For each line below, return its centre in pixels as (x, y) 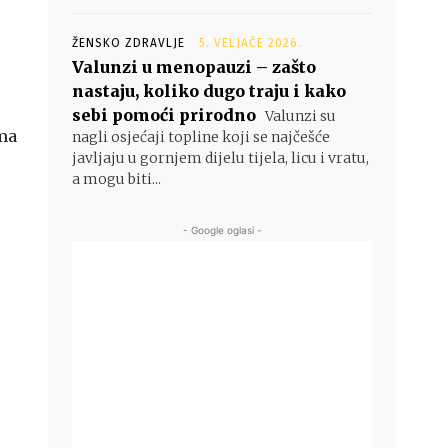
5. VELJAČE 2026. (250, 43)
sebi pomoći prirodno (164, 115)
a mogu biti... (116, 179)
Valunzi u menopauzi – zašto (194, 67)
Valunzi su (299, 116)
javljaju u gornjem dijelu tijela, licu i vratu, (220, 158)
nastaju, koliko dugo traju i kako (209, 91)
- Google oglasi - (222, 230)
